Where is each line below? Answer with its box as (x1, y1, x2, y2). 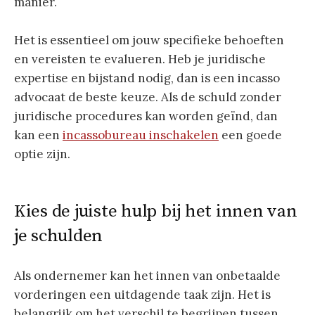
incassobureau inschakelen (63, 127, 219, 143)
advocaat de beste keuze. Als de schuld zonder (14, 89, 281, 105)
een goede (219, 127, 282, 143)
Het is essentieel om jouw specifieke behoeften (14, 32, 284, 48)
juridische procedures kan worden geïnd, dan (14, 108, 278, 124)
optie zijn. (14, 146, 70, 162)
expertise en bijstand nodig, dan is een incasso (14, 70, 280, 86)
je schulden (14, 225, 103, 247)
